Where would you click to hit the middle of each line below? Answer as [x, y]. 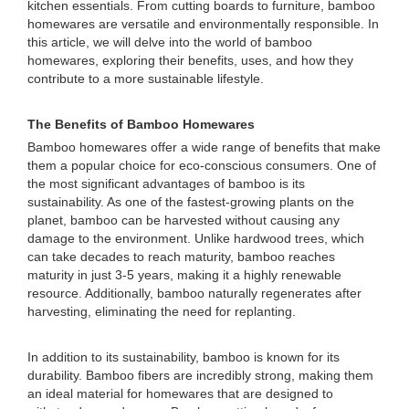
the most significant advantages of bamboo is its [166, 184]
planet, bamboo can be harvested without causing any [184, 220]
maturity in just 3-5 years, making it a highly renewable [184, 275]
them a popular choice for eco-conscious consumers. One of [202, 165]
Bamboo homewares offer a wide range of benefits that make [204, 147]
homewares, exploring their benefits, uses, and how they [190, 60]
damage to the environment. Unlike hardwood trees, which [196, 238]
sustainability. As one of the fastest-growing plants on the [191, 202]
